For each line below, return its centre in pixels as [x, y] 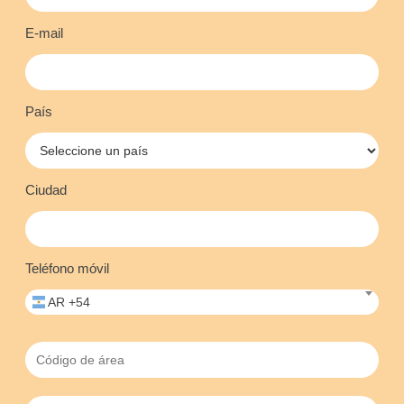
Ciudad [46, 190]
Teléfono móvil [67, 269]
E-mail [44, 33]
